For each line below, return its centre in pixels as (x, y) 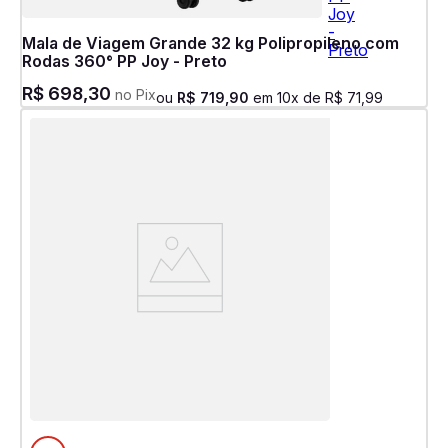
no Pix (133, 94)
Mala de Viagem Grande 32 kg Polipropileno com (210, 43)
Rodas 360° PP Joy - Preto (124, 61)
